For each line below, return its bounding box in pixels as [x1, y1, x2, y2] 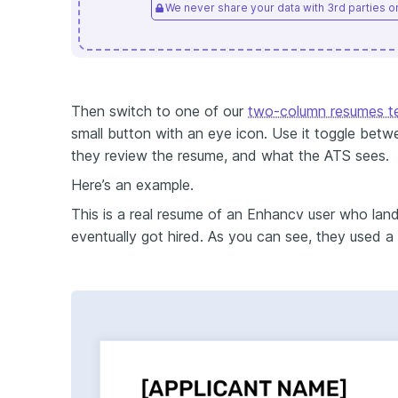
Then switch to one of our [71, 102, 248, 120]
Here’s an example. [71, 176, 194, 194]
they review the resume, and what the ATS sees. [71, 147, 389, 164]
